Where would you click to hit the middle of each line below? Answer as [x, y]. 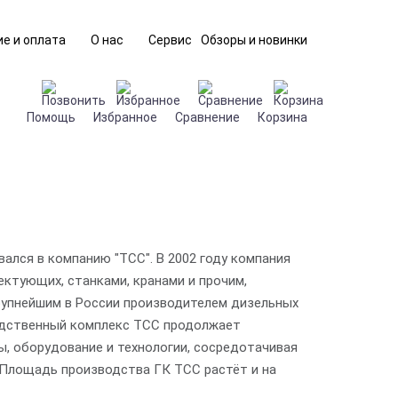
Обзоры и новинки [254, 40]
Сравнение [207, 117]
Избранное [125, 117]
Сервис [170, 40]
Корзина [283, 117]
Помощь [51, 117]
